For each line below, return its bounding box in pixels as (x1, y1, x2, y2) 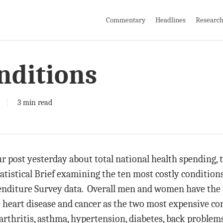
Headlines (155, 15, 186, 24)
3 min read (17, 98, 52, 107)
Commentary (106, 15, 145, 24)
